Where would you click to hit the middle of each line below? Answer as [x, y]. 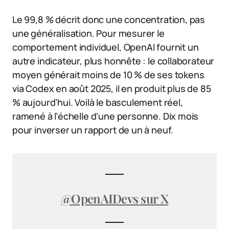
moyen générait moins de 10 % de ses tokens [108, 74]
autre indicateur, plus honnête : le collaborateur [113, 61]
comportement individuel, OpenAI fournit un [106, 47]
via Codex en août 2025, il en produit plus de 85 [112, 88]
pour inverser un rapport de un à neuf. [93, 130]
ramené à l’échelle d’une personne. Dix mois [106, 116]
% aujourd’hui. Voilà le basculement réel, [98, 102]
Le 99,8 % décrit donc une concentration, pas [109, 19]
